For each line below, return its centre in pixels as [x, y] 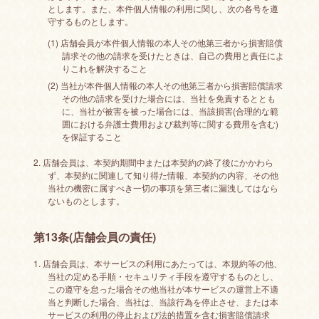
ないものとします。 [86, 200]
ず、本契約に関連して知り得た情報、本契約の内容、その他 [163, 175]
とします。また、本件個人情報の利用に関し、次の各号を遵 [163, 8]
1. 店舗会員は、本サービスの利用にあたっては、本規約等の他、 [157, 263]
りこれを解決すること [104, 68]
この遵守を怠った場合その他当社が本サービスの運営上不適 [163, 289]
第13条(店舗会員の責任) [94, 237]
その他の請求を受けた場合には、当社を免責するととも [168, 98]
